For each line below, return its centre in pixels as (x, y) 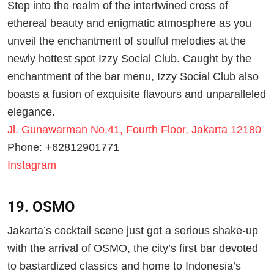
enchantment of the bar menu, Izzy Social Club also (133, 76)
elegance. (31, 112)
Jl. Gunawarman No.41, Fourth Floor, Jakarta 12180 (134, 129)
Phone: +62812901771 (63, 147)
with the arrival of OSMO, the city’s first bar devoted (133, 248)
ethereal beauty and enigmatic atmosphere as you (129, 23)
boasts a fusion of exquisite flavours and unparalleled (137, 94)
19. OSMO (41, 207)
